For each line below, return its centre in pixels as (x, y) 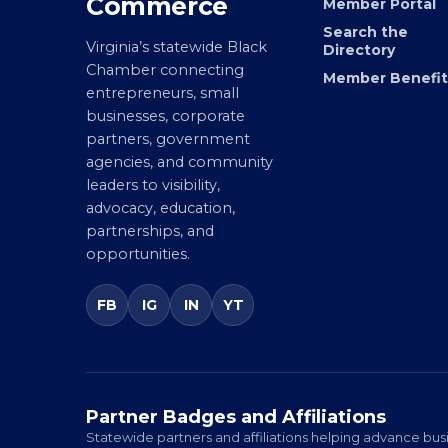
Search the (365, 59)
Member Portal (379, 31)
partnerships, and (150, 258)
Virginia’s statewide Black (176, 74)
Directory (358, 77)
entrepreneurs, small (162, 120)
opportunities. (138, 281)
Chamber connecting (165, 97)
